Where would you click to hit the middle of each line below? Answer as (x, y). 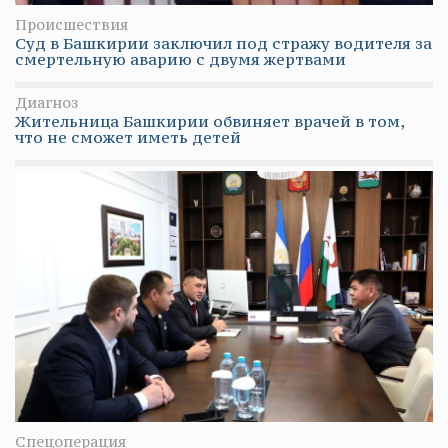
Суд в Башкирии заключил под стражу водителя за (223, 43)
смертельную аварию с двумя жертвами (180, 59)
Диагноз (46, 103)
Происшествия (71, 25)
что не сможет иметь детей (128, 137)
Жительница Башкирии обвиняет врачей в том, (209, 121)
